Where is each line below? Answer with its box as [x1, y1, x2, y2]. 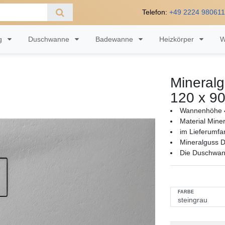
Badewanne [95, 35, 136, 43]
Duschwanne [28, 35, 72, 43]
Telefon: [142, 8, 169, 17]
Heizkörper [159, 35, 196, 43]
